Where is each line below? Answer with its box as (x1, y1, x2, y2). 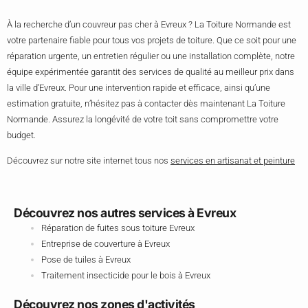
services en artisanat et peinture (170, 155, 295, 166)
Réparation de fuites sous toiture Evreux (41, 223, 195, 234)
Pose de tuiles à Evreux (41, 254, 131, 265)
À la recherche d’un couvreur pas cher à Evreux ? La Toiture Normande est (7, 19, 291, 30)
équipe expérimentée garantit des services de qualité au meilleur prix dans (7, 66, 294, 77)
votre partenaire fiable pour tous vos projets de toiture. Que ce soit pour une (7, 34, 296, 45)
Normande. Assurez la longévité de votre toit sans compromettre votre (7, 113, 278, 124)
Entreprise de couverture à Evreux (41, 239, 170, 250)
